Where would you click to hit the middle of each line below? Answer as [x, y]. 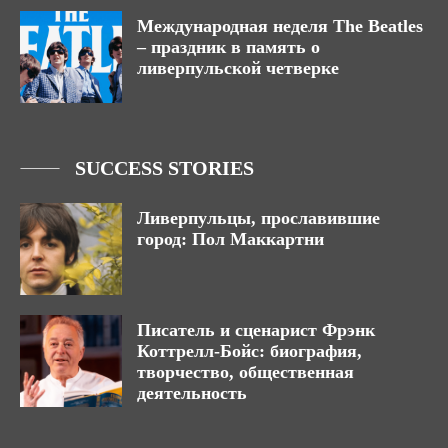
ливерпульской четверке [238, 68]
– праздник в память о [228, 47]
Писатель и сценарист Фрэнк [256, 329]
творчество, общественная [245, 371]
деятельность [192, 392]
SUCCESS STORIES [164, 168]
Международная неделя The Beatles [280, 26]
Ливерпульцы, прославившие [258, 218]
